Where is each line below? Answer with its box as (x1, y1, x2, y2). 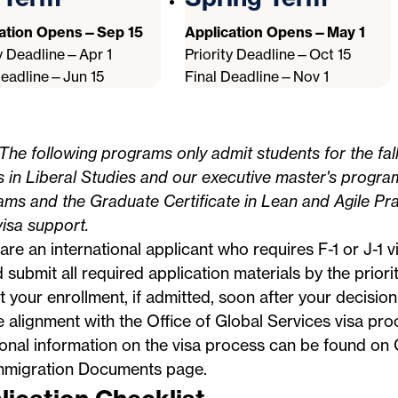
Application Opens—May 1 (184, 23, 365, 41)
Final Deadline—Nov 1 (184, 68, 329, 85)
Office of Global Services (146, 311, 330, 330)
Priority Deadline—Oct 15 (184, 45, 351, 63)
